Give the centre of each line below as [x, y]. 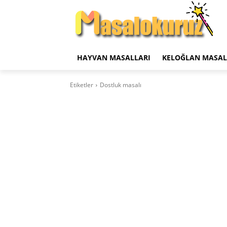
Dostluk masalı [121, 85]
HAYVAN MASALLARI [114, 58]
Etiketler [82, 85]
